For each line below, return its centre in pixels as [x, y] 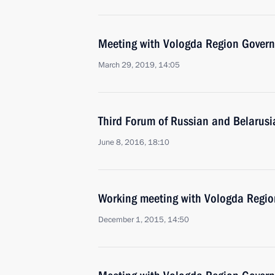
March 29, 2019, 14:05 [139, 65]
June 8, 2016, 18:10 [134, 142]
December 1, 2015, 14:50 [144, 220]
